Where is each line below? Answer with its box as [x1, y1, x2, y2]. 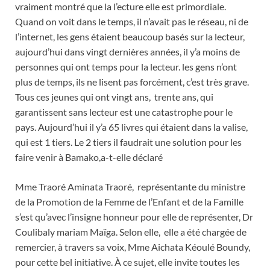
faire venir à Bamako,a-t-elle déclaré [15, 151, 165, 163]
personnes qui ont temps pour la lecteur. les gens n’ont [15, 60, 237, 72]
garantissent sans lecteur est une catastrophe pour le [15, 105, 233, 118]
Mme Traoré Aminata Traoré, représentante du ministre [15, 180, 245, 192]
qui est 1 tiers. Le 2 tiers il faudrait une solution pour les [15, 136, 242, 148]
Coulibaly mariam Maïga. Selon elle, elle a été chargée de [15, 225, 246, 237]
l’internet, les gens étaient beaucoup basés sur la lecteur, [15, 30, 245, 42]
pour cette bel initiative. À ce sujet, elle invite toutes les [15, 256, 240, 268]
